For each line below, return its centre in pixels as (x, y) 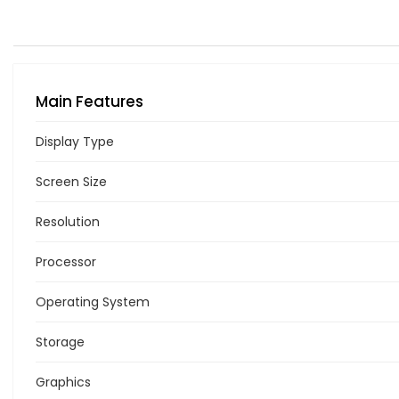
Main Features (90, 101)
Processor (66, 261)
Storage (60, 342)
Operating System (93, 301)
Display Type (75, 141)
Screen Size (71, 181)
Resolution (68, 221)
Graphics (63, 382)
